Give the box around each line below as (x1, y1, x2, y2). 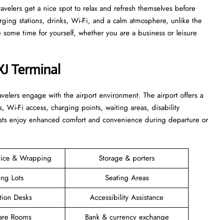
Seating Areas (105, 172, 149, 183)
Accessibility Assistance (90, 192, 164, 203)
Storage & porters (99, 152, 155, 164)
